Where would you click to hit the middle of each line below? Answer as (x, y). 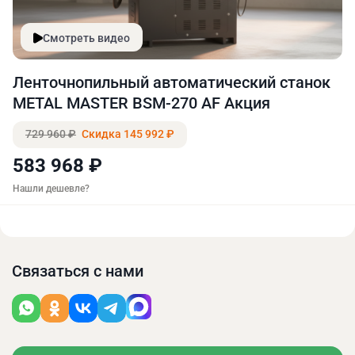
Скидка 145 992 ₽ (127, 134)
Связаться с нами (78, 271)
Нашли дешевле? (51, 189)
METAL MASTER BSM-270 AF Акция (141, 103)
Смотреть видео (86, 38)
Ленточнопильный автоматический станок (172, 83)
